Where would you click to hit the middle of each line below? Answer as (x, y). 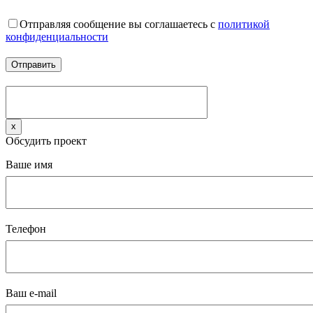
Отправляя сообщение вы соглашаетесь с (119, 24)
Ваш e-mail (31, 293)
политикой (244, 24)
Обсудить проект (46, 141)
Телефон (26, 229)
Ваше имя (29, 165)
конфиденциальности (57, 37)
